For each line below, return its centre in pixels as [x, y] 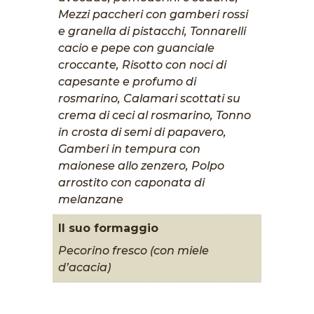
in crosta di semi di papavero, [142, 132]
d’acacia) [84, 267]
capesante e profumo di [127, 81]
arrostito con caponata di [131, 182]
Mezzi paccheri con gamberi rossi [153, 14]
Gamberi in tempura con [129, 149]
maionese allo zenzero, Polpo [141, 165]
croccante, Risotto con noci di [142, 64]
